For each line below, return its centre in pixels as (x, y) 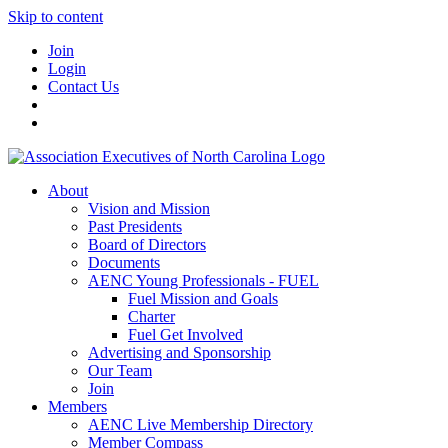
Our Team (120, 370)
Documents (124, 262)
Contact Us (83, 86)
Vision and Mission (149, 208)
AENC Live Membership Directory (200, 424)
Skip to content (55, 16)
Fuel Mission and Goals (203, 298)
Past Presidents (135, 226)
